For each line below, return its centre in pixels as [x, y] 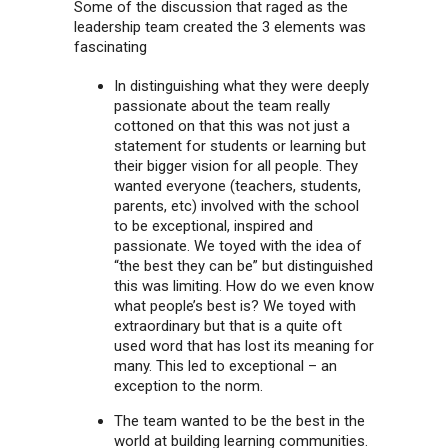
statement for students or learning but [240, 146]
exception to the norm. [188, 386]
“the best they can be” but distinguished [243, 266]
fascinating [110, 46]
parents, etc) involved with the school [236, 206]
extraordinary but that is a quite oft [228, 326]
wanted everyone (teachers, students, [237, 186]
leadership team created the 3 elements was [220, 26]
